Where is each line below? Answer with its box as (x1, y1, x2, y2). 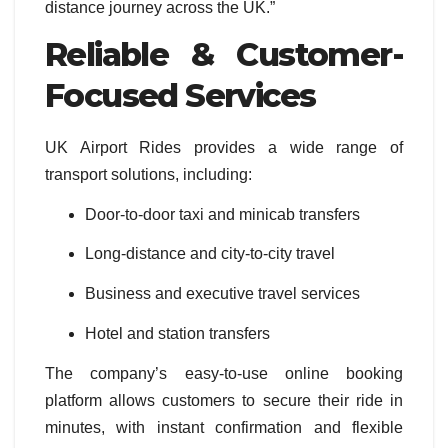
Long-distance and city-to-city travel (85, 245, 335, 263)
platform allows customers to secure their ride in (45, 391, 403, 409)
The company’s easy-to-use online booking (45, 364, 403, 382)
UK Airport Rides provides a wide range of (45, 138, 403, 156)
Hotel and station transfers (85, 325, 270, 342)
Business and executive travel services (85, 285, 360, 303)
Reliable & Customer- (45, 34, 403, 74)
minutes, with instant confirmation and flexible (45, 418, 403, 436)
